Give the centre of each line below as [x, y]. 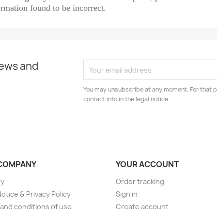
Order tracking [140, 182]
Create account [142, 207]
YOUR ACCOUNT [147, 164]
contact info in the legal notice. [127, 99]
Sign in [127, 194]
